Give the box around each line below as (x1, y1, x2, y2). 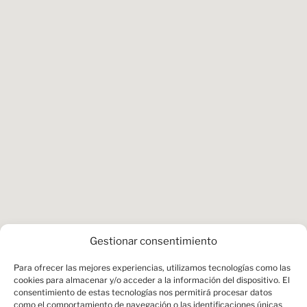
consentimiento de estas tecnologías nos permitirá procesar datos (14, 287, 272, 297)
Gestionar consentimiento (90, 235, 217, 247)
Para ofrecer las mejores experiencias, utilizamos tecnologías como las (14, 262, 291, 273)
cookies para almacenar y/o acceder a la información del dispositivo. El (14, 275, 290, 285)
